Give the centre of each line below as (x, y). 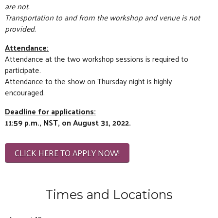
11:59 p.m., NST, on (39, 123)
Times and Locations (109, 194)
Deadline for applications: (50, 111)
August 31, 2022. (102, 123)
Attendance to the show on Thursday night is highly (89, 81)
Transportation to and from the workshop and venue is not (102, 18)
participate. (23, 70)
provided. (21, 29)
